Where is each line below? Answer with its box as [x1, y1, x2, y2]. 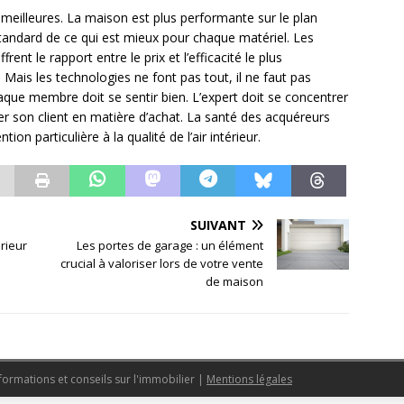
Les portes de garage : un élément [77, 237, 264, 254]
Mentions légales [207, 372, 292, 388]
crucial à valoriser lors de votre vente [60, 255, 264, 272]
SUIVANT [190, 216, 247, 234]
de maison [206, 273, 264, 290]
